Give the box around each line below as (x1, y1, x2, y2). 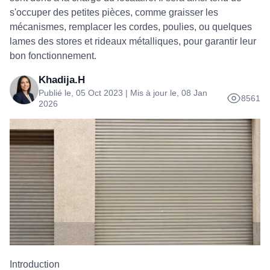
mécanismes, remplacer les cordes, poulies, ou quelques (10, 22, 252, 32)
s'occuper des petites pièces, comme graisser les (10, 7, 218, 17)
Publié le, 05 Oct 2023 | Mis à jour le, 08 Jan (39, 88, 207, 98)
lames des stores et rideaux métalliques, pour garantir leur (10, 36, 256, 46)
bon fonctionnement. (10, 51, 96, 61)
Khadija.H (39, 74, 85, 86)
